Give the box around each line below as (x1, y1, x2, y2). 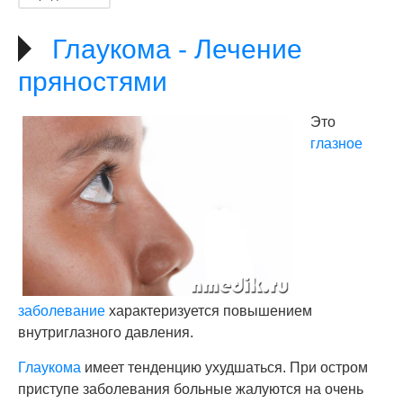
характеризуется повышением (105, 303, 312, 318)
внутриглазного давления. (18, 325, 193, 340)
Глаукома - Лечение (52, 34, 302, 64)
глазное (310, 136, 363, 151)
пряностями (18, 67, 167, 96)
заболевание (18, 303, 105, 318)
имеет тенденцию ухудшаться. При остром (81, 360, 368, 375)
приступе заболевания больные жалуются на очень (18, 381, 363, 397)
